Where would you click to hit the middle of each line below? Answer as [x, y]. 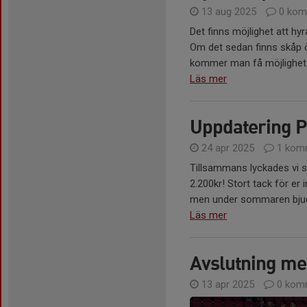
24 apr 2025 [228, 148]
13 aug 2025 [229, 12]
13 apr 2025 [228, 285]
